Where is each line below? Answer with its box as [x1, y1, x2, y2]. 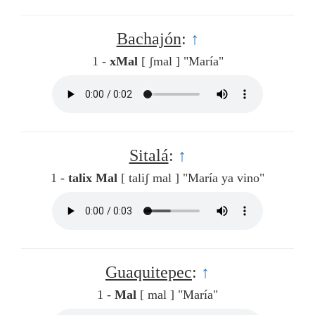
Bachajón [116, 30, 181, 49]
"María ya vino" [183, 171, 264, 186]
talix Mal [68, 171, 117, 186]
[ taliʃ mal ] [121, 171, 179, 186]
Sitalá [129, 146, 169, 165]
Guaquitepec [105, 263, 192, 282]
